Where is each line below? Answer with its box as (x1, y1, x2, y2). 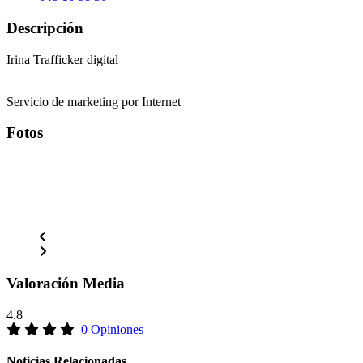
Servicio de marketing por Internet (6, 94, 181, 109)
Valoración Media (6, 274, 125, 292)
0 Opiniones (81, 322, 143, 336)
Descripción (6, 19, 83, 36)
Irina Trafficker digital (6, 52, 118, 66)
